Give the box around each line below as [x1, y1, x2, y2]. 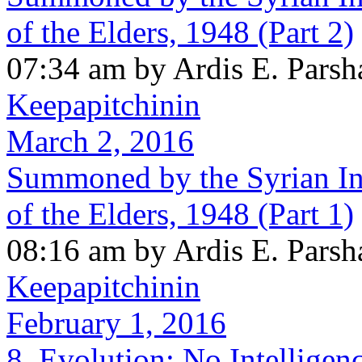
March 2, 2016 [6, 123, 194, 158]
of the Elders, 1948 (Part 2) [6, 14, 354, 49]
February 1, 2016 [6, 305, 226, 340]
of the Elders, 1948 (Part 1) [6, 196, 354, 231]
